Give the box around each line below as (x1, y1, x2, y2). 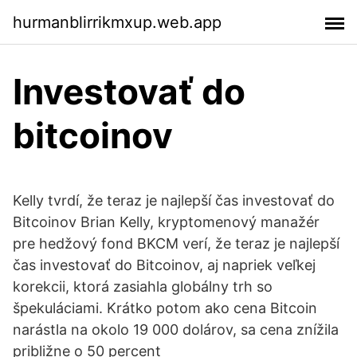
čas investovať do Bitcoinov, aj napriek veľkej (13, 257, 316, 273)
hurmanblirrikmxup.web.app (13, 12, 222, 32)
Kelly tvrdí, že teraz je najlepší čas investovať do (13, 192, 335, 209)
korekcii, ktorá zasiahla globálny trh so (13, 278, 273, 295)
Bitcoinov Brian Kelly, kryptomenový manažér (13, 214, 320, 230)
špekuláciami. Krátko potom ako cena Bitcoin (13, 300, 317, 316)
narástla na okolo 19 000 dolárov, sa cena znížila (13, 321, 339, 338)
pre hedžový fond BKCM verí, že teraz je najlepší (13, 235, 339, 252)
